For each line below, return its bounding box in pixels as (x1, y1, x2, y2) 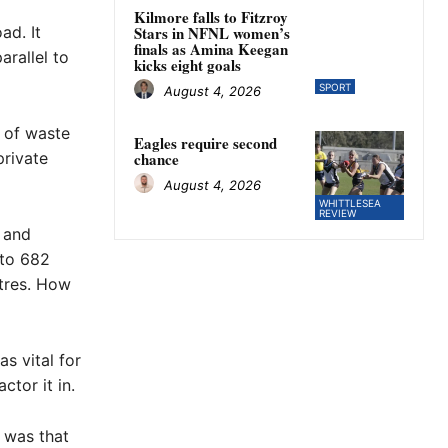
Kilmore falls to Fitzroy (134, 6, 288, 29)
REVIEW (318, 207, 356, 220)
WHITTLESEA (318, 197, 381, 210)
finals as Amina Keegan (134, 38, 288, 61)
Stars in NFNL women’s (134, 22, 290, 45)
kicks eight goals (134, 54, 241, 77)
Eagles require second (134, 132, 277, 155)
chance (134, 148, 179, 171)
